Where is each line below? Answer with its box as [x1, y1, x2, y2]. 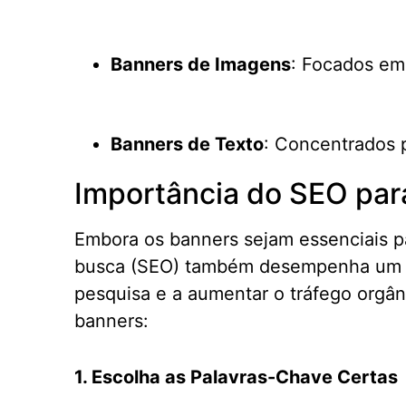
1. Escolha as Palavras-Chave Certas [74, 366, 398, 388]
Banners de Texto [111, 133, 264, 155]
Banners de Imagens [111, 53, 291, 75]
